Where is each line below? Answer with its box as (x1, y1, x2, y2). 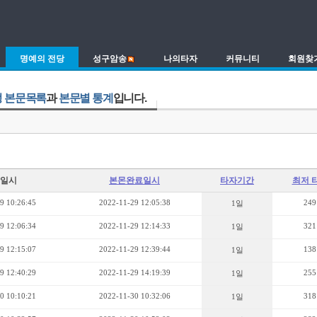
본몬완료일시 (109, 175, 160, 185)
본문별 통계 (58, 92, 113, 104)
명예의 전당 (20, 54, 64, 64)
